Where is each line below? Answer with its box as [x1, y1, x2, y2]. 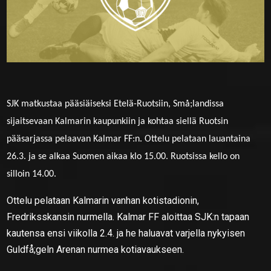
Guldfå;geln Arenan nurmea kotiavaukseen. [7, 243, 184, 255]
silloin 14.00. [7, 169, 57, 179]
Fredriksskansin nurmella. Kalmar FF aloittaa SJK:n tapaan [7, 211, 250, 223]
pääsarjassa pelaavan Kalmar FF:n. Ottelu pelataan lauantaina [7, 134, 251, 144]
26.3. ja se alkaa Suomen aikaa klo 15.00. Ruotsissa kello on [7, 151, 240, 162]
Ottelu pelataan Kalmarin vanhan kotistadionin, [7, 194, 200, 206]
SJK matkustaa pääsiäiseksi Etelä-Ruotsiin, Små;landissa [7, 99, 224, 109]
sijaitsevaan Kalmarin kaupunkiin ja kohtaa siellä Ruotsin [7, 116, 229, 126]
